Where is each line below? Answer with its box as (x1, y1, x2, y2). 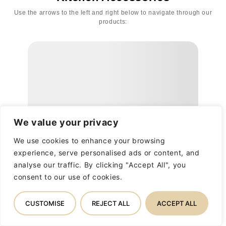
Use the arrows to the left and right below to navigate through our (14, 9, 212, 17)
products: (99, 18, 127, 26)
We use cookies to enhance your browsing (14, 136, 165, 145)
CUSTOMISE (25, 199, 65, 207)
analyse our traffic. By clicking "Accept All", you (14, 160, 186, 169)
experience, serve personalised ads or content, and (14, 148, 200, 157)
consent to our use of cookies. (14, 173, 123, 181)
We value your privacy (14, 117, 119, 128)
